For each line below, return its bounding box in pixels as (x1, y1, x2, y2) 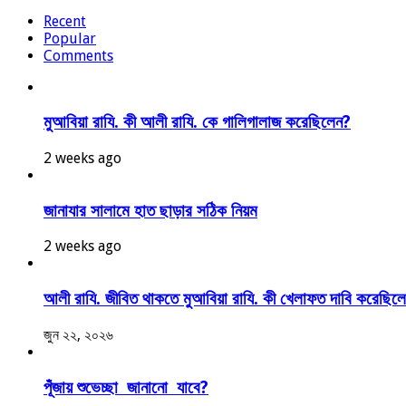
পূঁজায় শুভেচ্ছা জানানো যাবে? (43, 377, 208, 397)
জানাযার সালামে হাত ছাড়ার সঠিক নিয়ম (43, 200, 257, 220)
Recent (43, 12, 86, 30)
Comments (43, 46, 113, 64)
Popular (43, 29, 96, 47)
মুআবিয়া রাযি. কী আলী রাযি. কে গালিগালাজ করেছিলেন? (43, 112, 351, 132)
